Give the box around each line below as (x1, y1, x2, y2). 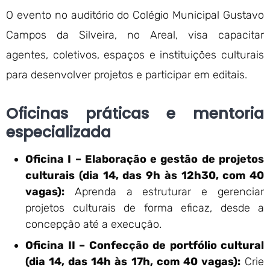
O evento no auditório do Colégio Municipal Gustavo (6, 8, 264, 22)
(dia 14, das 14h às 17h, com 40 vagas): (25, 255, 240, 268)
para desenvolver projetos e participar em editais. (6, 68, 247, 81)
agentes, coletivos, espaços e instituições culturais (6, 48, 264, 61)
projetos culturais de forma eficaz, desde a (25, 201, 264, 215)
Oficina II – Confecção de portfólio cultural (25, 239, 264, 252)
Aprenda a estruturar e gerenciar (64, 185, 264, 198)
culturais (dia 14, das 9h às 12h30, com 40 (25, 169, 264, 182)
